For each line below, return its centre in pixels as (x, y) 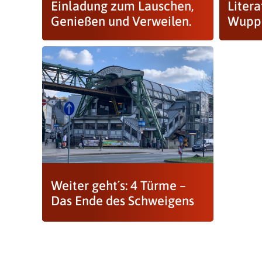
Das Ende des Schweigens (122, 201)
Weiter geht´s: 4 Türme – (118, 185)
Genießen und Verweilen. (121, 21)
